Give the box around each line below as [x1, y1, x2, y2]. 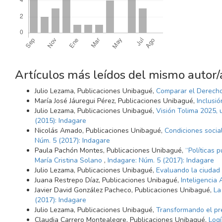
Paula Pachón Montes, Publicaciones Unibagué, [35, 145, 185, 155]
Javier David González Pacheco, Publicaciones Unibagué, [35, 185, 214, 195]
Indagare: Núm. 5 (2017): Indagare [108, 155, 214, 165]
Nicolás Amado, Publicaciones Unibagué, [35, 125, 165, 135]
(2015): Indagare [35, 115, 86, 125]
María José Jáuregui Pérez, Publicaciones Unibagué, [35, 96, 197, 106]
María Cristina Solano [35, 155, 104, 165]
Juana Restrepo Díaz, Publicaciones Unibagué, [35, 175, 181, 185]
